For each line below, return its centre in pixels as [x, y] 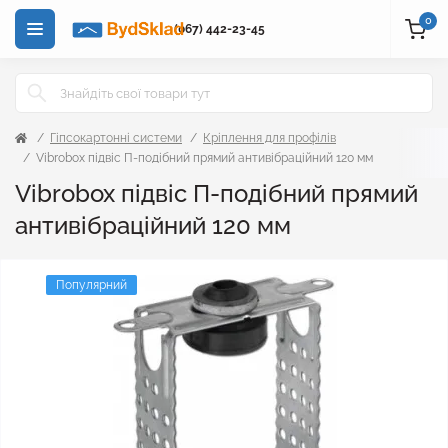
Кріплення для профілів [269, 138]
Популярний [91, 284]
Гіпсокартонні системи [116, 138]
